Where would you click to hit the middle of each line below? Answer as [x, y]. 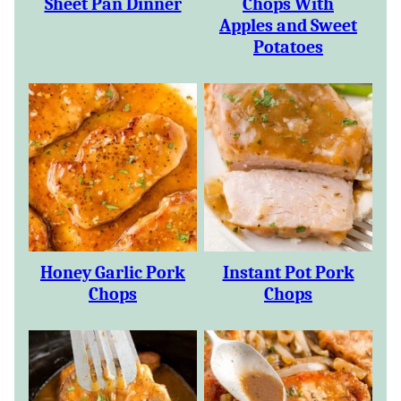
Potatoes [288, 47]
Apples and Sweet [288, 26]
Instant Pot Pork [288, 273]
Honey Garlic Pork [113, 273]
